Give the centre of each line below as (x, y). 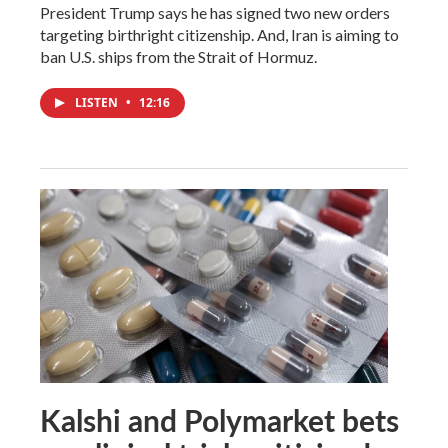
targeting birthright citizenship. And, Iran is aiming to (219, 34)
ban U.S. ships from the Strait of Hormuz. (178, 56)
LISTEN (98, 102)
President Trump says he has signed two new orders (215, 12)
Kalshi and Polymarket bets (219, 419)
